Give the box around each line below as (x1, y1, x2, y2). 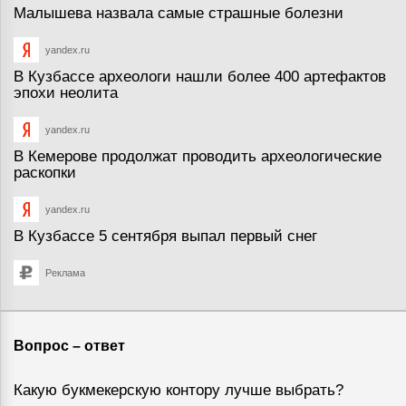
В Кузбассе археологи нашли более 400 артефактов (14, 68, 386, 86)
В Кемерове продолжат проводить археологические (14, 148, 382, 166)
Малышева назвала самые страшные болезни (14, 5, 343, 23)
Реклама (45, 267, 85, 279)
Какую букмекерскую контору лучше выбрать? (14, 382, 343, 400)
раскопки (14, 164, 76, 182)
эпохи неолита (14, 84, 118, 102)
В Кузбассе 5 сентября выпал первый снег (14, 227, 317, 246)
